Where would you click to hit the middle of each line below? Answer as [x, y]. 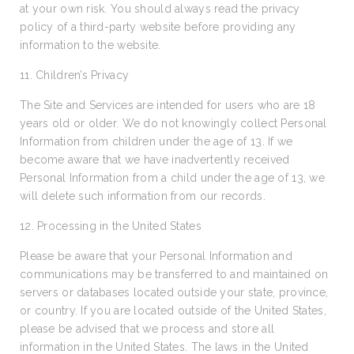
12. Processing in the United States [111, 226]
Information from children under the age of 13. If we [156, 141]
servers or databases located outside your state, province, [174, 292]
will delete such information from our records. [143, 196]
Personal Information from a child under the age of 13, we [172, 178]
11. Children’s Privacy [75, 75]
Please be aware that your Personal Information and [156, 256]
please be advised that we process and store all [147, 329]
